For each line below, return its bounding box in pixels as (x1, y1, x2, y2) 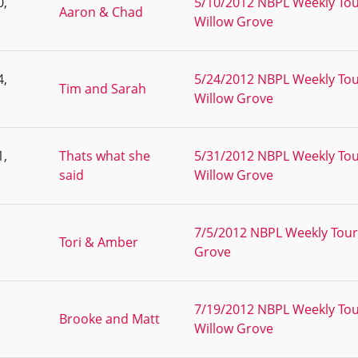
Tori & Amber (59, 233, 138, 251)
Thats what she (59, 147, 150, 165)
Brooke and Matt (59, 310, 160, 328)
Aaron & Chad (59, 3, 143, 21)
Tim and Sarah (59, 80, 146, 97)
